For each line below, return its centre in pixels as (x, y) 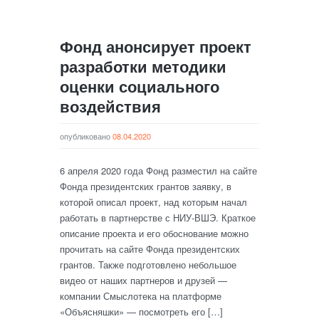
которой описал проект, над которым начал (153, 202)
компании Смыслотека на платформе (141, 296)
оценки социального (140, 86)
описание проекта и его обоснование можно (154, 233)
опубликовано (86, 136)
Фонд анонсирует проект (156, 46)
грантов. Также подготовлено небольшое (148, 265)
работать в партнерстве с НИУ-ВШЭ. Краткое (158, 218)
